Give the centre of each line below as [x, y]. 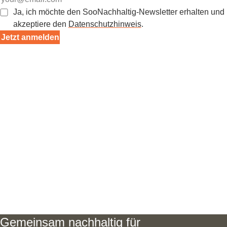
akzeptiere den [41, 24]
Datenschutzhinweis [105, 24]
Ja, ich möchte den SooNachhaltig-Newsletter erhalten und [119, 12]
